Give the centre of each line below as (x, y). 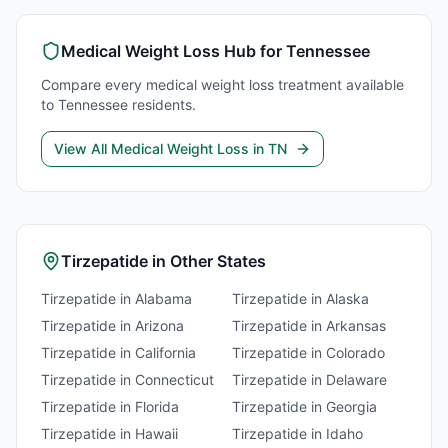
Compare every (93, 84)
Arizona (159, 325)
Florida (157, 406)
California (165, 352)
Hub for (253, 51)
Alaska (347, 298)
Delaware (356, 379)
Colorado (355, 352)
